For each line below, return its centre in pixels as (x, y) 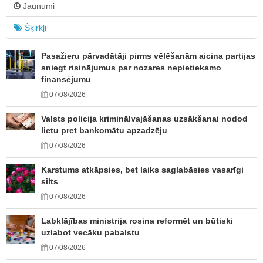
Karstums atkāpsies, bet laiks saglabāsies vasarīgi (142, 170)
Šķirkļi (34, 28)
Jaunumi (38, 6)
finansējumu (66, 79)
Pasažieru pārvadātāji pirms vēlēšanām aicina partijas (148, 56)
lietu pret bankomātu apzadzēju (104, 130)
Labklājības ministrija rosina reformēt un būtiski (137, 221)
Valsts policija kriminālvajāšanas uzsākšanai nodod (144, 119)
